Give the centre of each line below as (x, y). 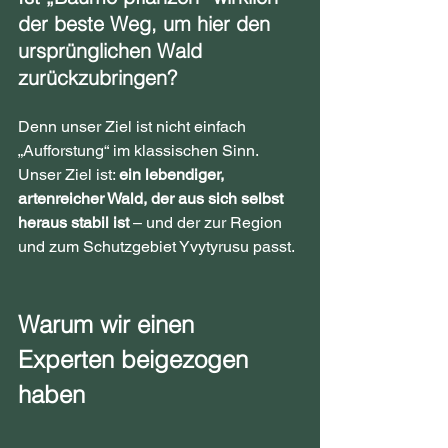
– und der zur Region (207, 222)
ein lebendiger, (173, 174)
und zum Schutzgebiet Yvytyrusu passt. (156, 246)
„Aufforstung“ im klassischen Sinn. (140, 150)
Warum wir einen (109, 324)
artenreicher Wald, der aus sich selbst (152, 198)
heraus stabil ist (73, 222)
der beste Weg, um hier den (147, 23)
